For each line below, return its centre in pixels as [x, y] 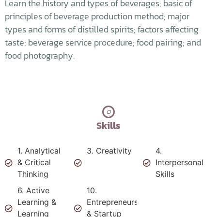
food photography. [40, 55]
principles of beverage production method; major [97, 16]
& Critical [34, 162]
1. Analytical [39, 151]
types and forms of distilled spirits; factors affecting [102, 29]
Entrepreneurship [118, 202]
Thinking [33, 174]
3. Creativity [109, 151]
